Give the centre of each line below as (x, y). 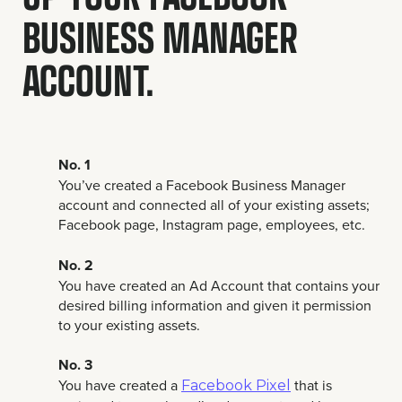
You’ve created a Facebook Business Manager (202, 185)
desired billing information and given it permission (215, 305)
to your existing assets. (129, 324)
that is (311, 385)
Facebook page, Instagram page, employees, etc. (212, 225)
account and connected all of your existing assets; (214, 205)
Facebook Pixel (236, 386)
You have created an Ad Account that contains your (219, 285)
